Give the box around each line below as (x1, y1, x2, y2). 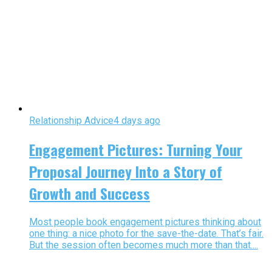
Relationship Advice (29, 114, 114, 126)
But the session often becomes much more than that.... (29, 239, 258, 251)
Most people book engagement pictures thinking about (29, 216, 261, 228)
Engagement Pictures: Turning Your (29, 138, 242, 160)
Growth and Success (29, 182, 150, 204)
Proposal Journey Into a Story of (29, 160, 222, 182)
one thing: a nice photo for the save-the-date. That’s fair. (29, 227, 263, 239)
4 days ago (114, 114, 160, 126)
